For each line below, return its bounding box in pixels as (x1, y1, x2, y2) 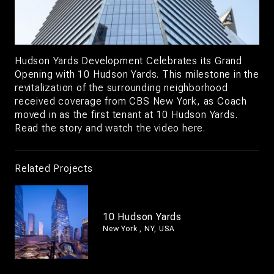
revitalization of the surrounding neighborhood (15, 82, 228, 94)
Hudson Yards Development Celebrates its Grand (15, 55, 242, 67)
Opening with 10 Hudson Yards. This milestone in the (15, 68, 259, 80)
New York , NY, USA (103, 224, 175, 234)
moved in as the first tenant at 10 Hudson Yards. (15, 109, 238, 120)
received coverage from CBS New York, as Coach (15, 95, 247, 107)
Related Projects (15, 163, 93, 175)
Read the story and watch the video (15, 122, 183, 134)
